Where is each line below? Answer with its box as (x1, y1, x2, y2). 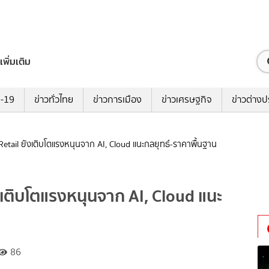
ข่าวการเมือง (92, 92, 142, 107)
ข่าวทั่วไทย (34, 92, 73, 107)
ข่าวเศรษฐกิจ (161, 92, 212, 107)
